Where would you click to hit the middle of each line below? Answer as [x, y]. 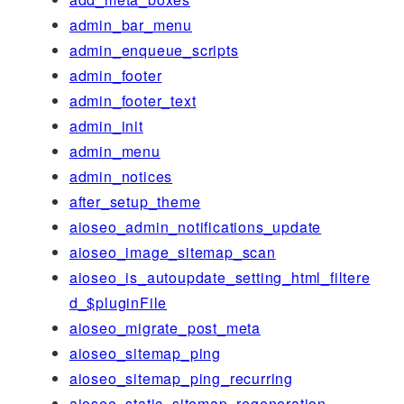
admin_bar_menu [130, 24]
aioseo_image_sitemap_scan [172, 252]
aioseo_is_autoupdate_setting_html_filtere [220, 277]
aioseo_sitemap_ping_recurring [181, 378]
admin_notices [121, 176]
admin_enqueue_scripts [154, 50]
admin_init [106, 125]
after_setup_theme [135, 201]
